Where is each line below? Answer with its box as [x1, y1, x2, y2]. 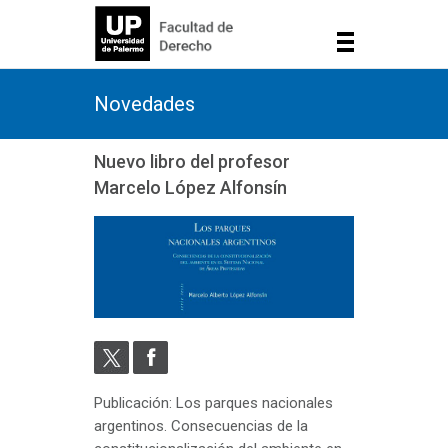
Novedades [94, 91, 195, 116]
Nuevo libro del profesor [94, 150, 290, 172]
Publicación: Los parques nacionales [94, 393, 333, 412]
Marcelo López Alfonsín [94, 176, 287, 198]
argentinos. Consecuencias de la [94, 416, 308, 435]
